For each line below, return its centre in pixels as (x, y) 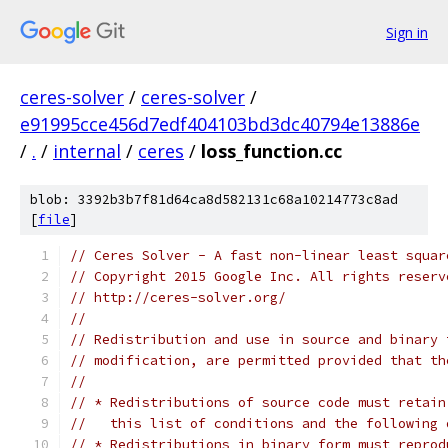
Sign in (407, 32)
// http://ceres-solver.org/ (178, 297)
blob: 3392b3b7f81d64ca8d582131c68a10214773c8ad (214, 199)
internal (87, 151)
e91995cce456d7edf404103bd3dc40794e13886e (220, 124)
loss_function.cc (271, 151)
